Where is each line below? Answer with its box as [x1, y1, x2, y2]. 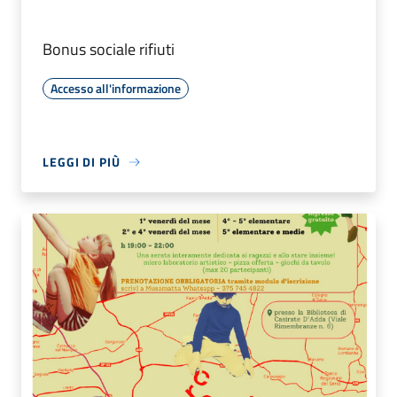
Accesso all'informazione [51, 79, 181, 98]
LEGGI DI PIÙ [43, 152, 121, 172]
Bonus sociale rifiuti [43, 37, 175, 62]
